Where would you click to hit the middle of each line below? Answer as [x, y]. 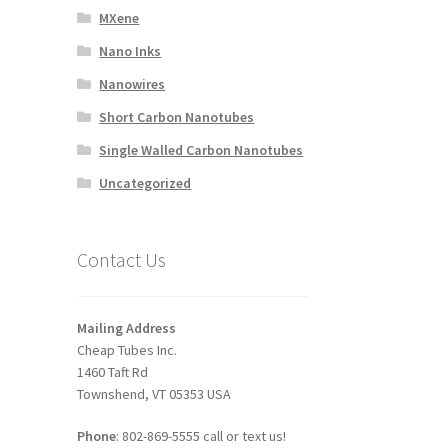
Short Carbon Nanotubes [177, 116]
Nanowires [132, 83]
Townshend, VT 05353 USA [153, 394]
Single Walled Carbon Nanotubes [201, 149]
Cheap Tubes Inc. [126, 350]
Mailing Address [126, 328]
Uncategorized [145, 182]
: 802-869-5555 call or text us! [200, 435]
